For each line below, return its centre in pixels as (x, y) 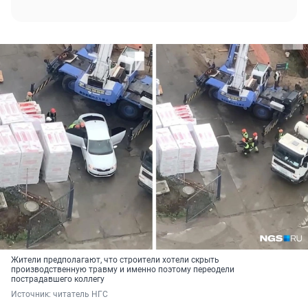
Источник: (32, 295)
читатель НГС (80, 295)
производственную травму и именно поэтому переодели (123, 270)
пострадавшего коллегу (58, 279)
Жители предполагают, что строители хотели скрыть (115, 260)
